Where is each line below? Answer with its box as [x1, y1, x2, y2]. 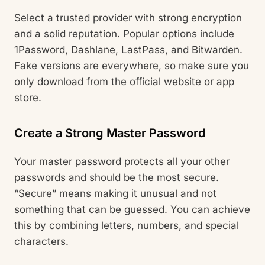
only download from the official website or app [14, 75, 234, 88]
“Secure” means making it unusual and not [14, 187, 216, 199]
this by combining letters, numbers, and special [14, 219, 239, 231]
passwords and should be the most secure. [14, 171, 219, 183]
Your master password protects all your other [14, 155, 230, 167]
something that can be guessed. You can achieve [14, 203, 250, 215]
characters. [14, 235, 72, 247]
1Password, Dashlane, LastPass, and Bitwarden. [14, 43, 243, 56]
